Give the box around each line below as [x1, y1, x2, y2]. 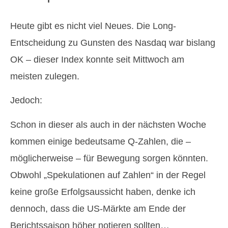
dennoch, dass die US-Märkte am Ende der [10, 203, 186, 214]
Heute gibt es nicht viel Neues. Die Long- [10, 21, 176, 31]
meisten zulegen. [10, 71, 79, 81]
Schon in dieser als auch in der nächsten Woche [10, 119, 206, 130]
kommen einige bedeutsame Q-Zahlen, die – [10, 136, 191, 147]
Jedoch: [10, 95, 42, 106]
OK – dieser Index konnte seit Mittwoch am [10, 54, 184, 65]
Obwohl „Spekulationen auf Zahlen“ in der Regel [10, 169, 206, 180]
